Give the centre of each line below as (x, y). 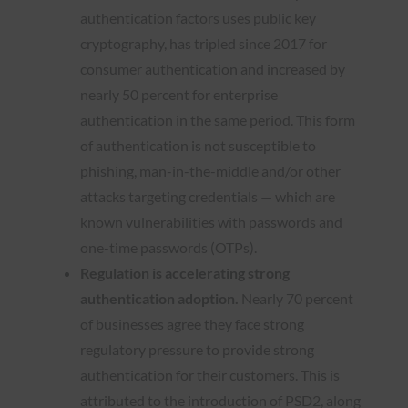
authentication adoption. (161, 298)
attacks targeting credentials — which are (208, 196)
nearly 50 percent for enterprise (179, 94)
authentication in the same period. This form (218, 119)
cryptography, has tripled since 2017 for (204, 43)
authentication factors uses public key (198, 17)
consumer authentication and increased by (213, 68)
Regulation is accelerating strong (185, 272)
